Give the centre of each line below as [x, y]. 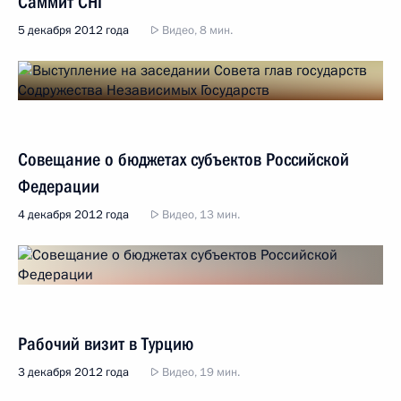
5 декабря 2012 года [73, 30]
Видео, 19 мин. [200, 372]
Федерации [59, 186]
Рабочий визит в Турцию [106, 344]
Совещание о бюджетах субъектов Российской [183, 159]
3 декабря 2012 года [73, 372]
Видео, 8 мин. [196, 30]
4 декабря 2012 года [73, 215]
